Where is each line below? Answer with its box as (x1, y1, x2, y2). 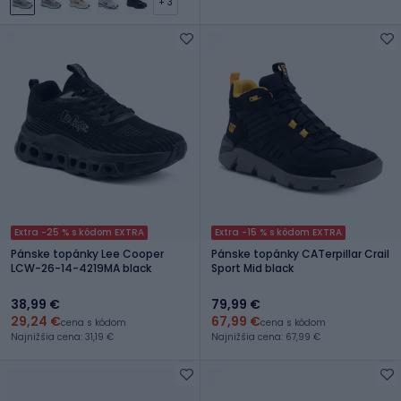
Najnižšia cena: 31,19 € (11, 329, 114, 344)
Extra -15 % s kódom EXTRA (215, 225, 342, 239)
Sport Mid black (211, 260, 294, 276)
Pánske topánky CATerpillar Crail (211, 245, 389, 261)
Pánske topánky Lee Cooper (11, 245, 101, 261)
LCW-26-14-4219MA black (11, 260, 151, 276)
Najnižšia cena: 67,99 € (211, 329, 320, 344)
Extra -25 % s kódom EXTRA (14, 225, 144, 239)
